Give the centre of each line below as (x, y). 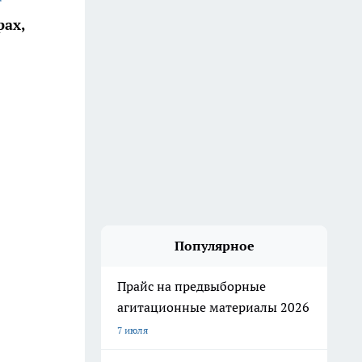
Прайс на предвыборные (192, 286)
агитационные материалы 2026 (213, 307)
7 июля (133, 330)
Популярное (214, 246)
